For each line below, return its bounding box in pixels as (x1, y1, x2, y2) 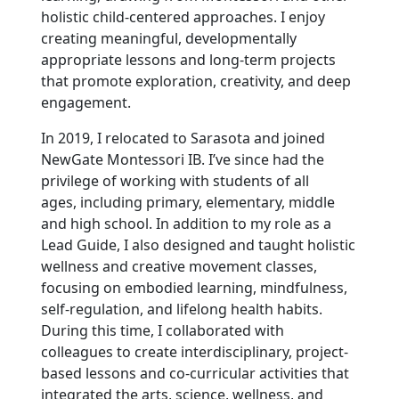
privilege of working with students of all (40, 170, 309, 191)
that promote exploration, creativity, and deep (40, 70, 351, 91)
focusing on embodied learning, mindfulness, (40, 277, 347, 297)
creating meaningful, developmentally (40, 28, 297, 48)
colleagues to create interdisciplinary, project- (40, 341, 348, 362)
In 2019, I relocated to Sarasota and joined (40, 127, 325, 148)
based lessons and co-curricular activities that (40, 362, 349, 383)
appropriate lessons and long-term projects (40, 49, 336, 69)
